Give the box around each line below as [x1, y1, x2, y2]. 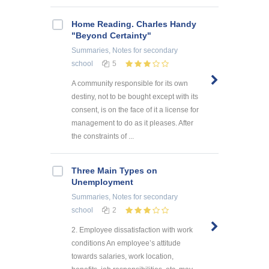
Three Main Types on [71, 165, 157, 175]
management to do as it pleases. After [71, 118, 193, 127]
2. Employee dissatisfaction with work [71, 225, 193, 234]
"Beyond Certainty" [71, 30, 151, 40]
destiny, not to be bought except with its [71, 92, 198, 101]
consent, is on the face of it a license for [71, 105, 199, 114]
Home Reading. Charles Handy [71, 19, 196, 29]
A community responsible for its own [71, 79, 188, 88]
